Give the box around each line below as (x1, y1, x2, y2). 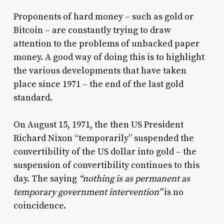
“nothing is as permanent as (78, 172, 190, 184)
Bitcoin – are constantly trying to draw (13, 24, 171, 36)
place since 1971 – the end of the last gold (13, 78, 183, 90)
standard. (13, 91, 52, 103)
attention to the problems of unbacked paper (13, 37, 199, 49)
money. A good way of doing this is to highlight (13, 51, 204, 63)
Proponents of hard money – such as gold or (13, 10, 193, 22)
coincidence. (13, 199, 66, 211)
